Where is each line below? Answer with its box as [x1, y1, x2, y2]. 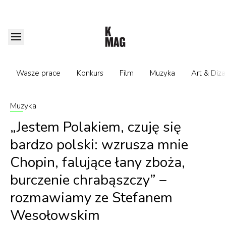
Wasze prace [16, 68, 61, 78]
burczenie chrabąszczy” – [10, 171, 166, 190]
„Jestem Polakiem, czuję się [10, 118, 181, 137]
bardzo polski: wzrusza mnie [10, 135, 188, 154]
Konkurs [77, 68, 103, 78]
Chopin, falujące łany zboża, [10, 153, 185, 172]
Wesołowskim [10, 206, 100, 225]
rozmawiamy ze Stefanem [10, 188, 173, 207]
